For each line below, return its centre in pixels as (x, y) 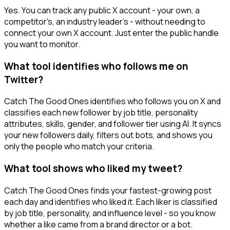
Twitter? (24, 79)
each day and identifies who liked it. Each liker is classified (111, 202)
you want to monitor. (42, 44)
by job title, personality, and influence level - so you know (110, 213)
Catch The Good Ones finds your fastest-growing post (108, 190)
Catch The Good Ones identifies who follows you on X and (112, 101)
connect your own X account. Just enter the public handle (111, 33)
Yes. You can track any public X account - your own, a (102, 10)
